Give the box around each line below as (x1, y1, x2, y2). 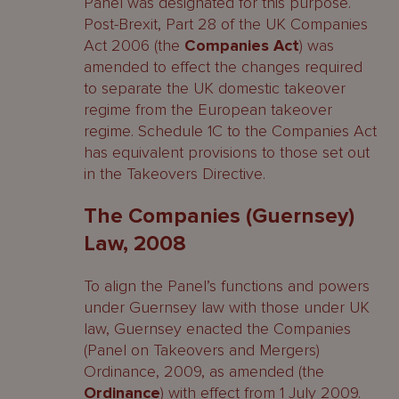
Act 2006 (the (84, 36, 184, 55)
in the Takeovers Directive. (84, 164, 265, 183)
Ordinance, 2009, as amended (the (84, 362, 324, 381)
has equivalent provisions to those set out (84, 142, 370, 162)
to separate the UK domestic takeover (84, 78, 346, 98)
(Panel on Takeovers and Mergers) (84, 340, 320, 360)
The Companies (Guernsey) (84, 203, 354, 229)
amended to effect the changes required (84, 57, 362, 77)
